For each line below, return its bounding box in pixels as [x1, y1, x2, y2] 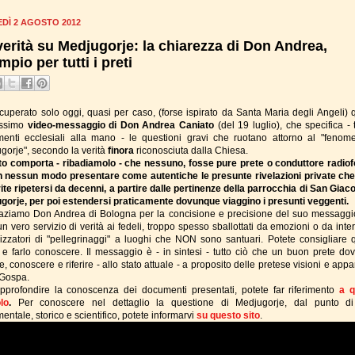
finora [108, 144, 136, 156]
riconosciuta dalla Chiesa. [136, 144, 248, 156]
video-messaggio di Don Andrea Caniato [27, 119, 218, 131]
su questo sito [197, 309, 260, 321]
